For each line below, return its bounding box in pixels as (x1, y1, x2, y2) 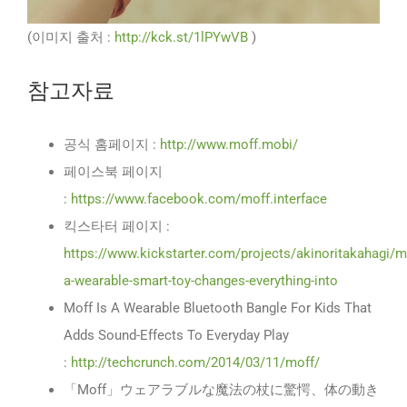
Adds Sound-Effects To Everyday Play (64, 326, 289, 343)
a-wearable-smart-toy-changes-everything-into (64, 272, 338, 289)
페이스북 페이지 (64, 163, 163, 180)
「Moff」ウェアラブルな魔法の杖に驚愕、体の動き (64, 381, 379, 398)
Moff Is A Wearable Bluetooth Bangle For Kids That (64, 299, 372, 316)
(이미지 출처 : (27, 28, 114, 45)
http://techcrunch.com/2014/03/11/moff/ (71, 353, 320, 371)
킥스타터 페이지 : (64, 217, 170, 234)
